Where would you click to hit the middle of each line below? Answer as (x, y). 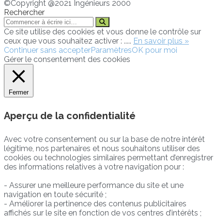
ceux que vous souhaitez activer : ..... (69, 41)
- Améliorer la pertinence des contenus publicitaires (95, 203)
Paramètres (111, 50)
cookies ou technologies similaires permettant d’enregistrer (108, 157)
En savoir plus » (161, 41)
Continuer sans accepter (47, 50)
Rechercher (24, 12)
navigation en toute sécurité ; (55, 194)
